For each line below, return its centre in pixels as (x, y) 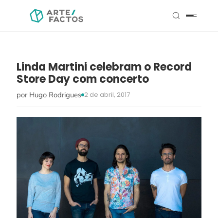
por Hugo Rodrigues (49, 95)
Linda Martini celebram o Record (104, 67)
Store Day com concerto (82, 79)
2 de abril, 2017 (107, 95)
